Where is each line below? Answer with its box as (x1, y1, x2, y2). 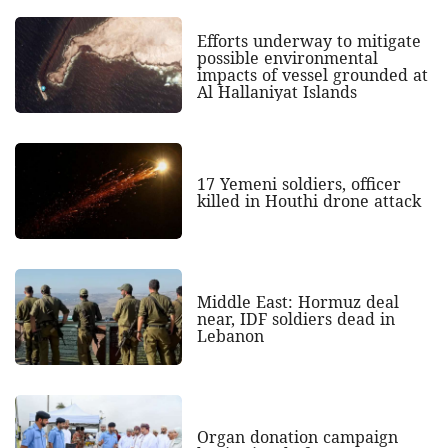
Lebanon (196, 324, 264, 347)
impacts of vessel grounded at (196, 64, 428, 87)
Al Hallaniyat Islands (196, 81, 357, 104)
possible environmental (196, 47, 378, 70)
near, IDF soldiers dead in (196, 307, 395, 330)
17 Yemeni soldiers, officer (196, 173, 401, 196)
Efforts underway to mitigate (196, 30, 421, 53)
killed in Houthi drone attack (196, 190, 421, 213)
